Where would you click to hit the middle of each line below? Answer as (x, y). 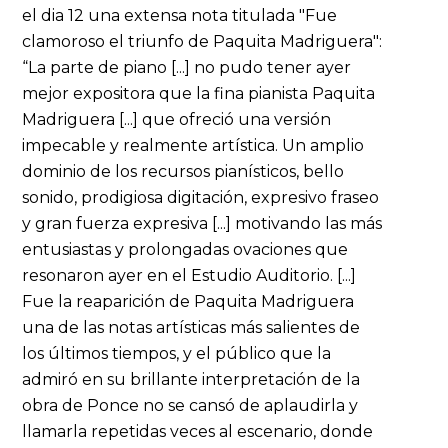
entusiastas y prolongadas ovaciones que (185, 249)
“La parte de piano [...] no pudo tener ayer (187, 67)
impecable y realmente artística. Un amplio (193, 145)
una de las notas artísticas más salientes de (191, 327)
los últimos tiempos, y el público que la (177, 353)
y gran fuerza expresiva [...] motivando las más (202, 223)
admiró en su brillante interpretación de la (191, 379)
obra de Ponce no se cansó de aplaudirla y (190, 405)
